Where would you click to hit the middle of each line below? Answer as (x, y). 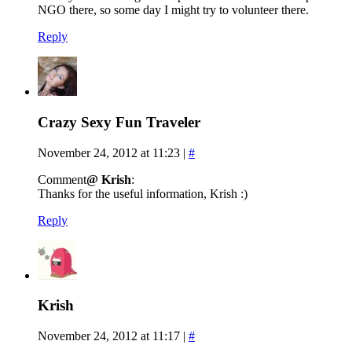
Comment (62, 179)
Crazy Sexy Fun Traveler (119, 122)
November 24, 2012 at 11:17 (109, 335)
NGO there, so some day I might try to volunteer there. (173, 10)
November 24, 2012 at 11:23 (109, 152)
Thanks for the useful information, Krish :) (143, 193)
